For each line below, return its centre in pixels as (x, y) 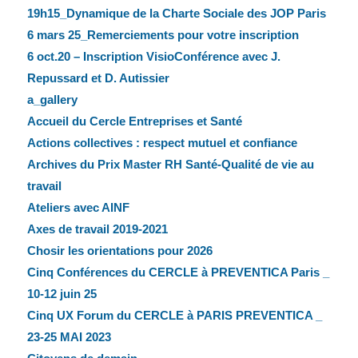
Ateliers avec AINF (78, 208)
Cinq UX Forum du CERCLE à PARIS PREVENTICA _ (174, 316)
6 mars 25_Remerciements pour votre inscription (163, 35)
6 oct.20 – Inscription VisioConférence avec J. (153, 57)
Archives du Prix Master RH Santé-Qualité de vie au (170, 165)
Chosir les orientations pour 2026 (119, 251)
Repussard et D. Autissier (98, 78)
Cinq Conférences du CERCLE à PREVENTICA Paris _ (178, 272)
